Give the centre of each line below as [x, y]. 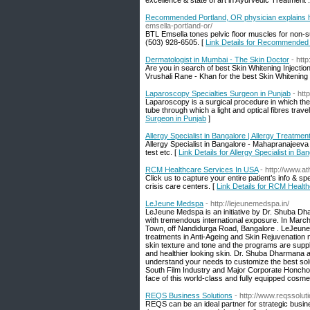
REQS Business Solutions [189, 295]
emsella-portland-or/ [179, 26]
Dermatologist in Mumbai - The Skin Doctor [217, 60]
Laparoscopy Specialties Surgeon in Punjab [218, 93]
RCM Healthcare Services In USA [202, 170]
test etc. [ [162, 152]
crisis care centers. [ [181, 186]
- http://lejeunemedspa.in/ [247, 203]
